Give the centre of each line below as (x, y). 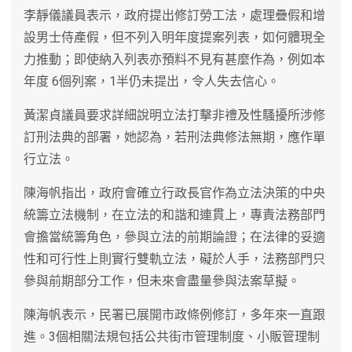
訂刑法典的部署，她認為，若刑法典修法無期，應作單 (174, 137)
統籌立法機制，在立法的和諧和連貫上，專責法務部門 (174, 214)
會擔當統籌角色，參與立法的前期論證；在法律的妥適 (174, 236)
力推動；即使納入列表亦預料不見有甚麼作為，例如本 (174, 59)
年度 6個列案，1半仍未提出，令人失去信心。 (152, 81)
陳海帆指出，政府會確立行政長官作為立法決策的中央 (174, 192)
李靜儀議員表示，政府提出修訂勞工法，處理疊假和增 (174, 15)
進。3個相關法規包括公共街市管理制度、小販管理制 (172, 336)
